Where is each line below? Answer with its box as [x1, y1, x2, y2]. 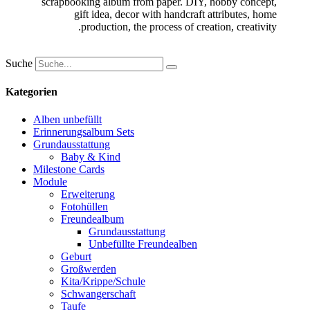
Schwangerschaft [61, 287, 136, 300]
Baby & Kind [61, 150, 120, 163]
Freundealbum [61, 212, 124, 225]
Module [33, 175, 67, 188]
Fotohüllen [61, 200, 108, 212]
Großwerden [61, 262, 116, 275]
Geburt [61, 250, 91, 262]
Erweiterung [61, 188, 115, 200]
